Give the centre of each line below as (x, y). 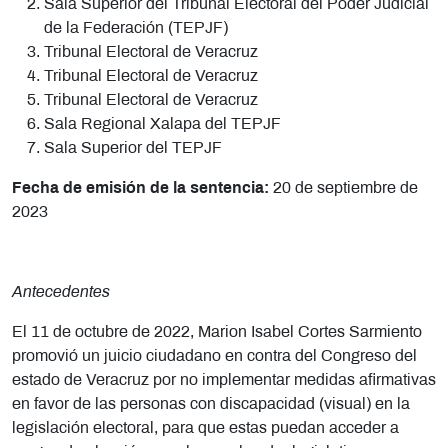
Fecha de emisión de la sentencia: (142, 188)
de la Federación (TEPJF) (136, 28)
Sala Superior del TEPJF (133, 148)
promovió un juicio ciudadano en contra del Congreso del (214, 356)
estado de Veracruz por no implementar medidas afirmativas (224, 380)
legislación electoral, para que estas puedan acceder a (205, 428)
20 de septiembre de (345, 188)
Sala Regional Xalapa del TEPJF (162, 124)
